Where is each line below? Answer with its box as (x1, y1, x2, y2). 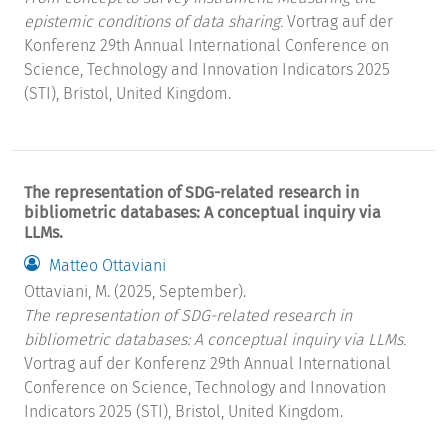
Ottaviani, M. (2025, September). (24, 282, 247, 302)
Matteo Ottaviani (49, 255, 167, 275)
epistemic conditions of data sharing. (24, 12, 284, 32)
